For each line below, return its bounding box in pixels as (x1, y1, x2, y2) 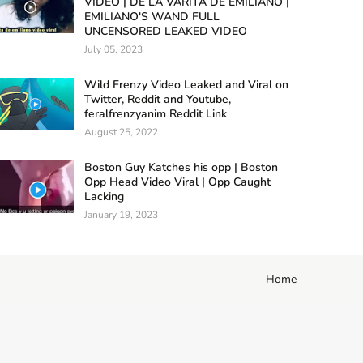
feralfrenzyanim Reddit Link (83, 106, 227, 122)
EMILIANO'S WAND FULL (83, 9, 220, 25)
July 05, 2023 (83, 43, 143, 57)
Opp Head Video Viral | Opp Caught (83, 174, 271, 190)
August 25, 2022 (83, 126, 158, 139)
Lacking (83, 189, 124, 205)
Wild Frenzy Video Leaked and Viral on (83, 77, 288, 93)
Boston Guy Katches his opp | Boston (83, 160, 278, 176)
